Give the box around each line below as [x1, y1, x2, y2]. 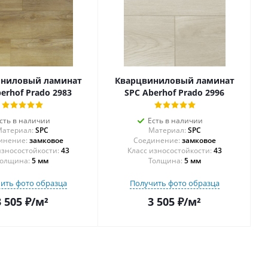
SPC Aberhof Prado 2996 [124, 87, 224, 98]
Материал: [148, 125, 186, 135]
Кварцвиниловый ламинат [114, 75, 234, 86]
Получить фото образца [129, 178, 220, 188]
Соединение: [133, 135, 180, 145]
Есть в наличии [147, 115, 203, 126]
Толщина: [148, 156, 182, 166]
